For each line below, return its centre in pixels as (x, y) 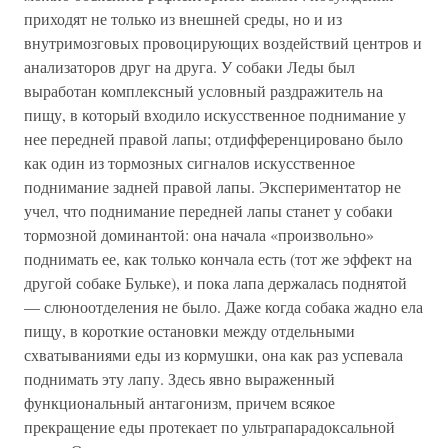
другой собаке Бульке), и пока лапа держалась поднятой (215, 282)
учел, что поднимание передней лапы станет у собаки (208, 210)
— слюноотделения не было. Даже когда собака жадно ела (223, 306)
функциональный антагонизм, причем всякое (179, 402)
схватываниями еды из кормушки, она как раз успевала (213, 354)
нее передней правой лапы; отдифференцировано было (213, 138)
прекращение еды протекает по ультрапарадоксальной (209, 426)
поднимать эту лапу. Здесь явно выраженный (179, 378)
